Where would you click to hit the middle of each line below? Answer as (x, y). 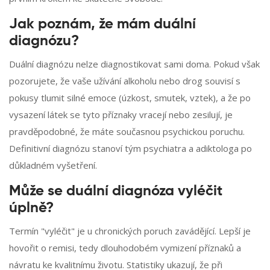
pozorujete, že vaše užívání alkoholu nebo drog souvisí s (125, 81)
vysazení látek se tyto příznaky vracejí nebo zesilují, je (121, 115)
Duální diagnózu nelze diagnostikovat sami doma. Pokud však (134, 64)
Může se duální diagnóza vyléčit (116, 191)
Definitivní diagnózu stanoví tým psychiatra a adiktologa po (130, 149)
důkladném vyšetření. (53, 165)
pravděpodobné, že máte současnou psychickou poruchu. (127, 132)
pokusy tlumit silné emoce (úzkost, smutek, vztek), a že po (130, 98)
